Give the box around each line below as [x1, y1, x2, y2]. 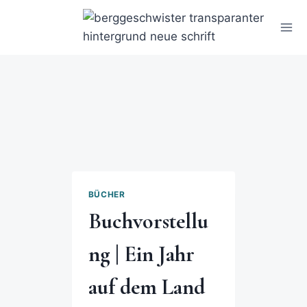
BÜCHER [88, 188, 125, 199]
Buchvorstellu [88, 207, 208, 234]
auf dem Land [88, 273, 205, 300]
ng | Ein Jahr [88, 240, 195, 267]
